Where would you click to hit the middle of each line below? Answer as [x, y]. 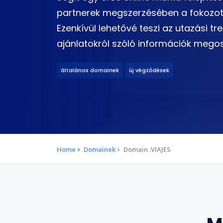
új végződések [149, 70]
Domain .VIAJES [147, 149]
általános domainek [90, 70]
